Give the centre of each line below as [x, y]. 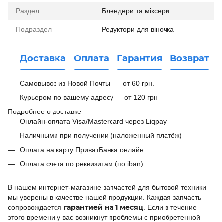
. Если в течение [170, 207]
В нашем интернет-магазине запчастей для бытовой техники [107, 188]
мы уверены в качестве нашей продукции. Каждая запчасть [105, 197]
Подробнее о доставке [45, 111]
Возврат [190, 58]
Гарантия [139, 58]
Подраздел [34, 29]
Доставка [43, 58]
